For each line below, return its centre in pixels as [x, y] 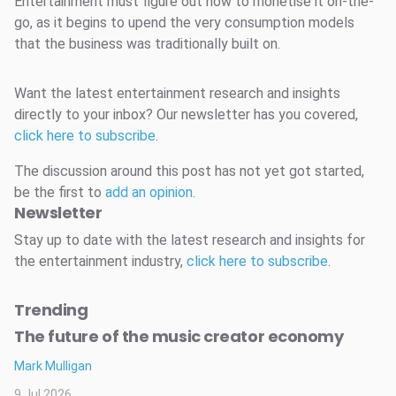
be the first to [60, 193]
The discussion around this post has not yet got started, [189, 171]
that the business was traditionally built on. [147, 44]
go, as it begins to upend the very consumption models [184, 23]
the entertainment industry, [100, 262]
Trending [51, 310]
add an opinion [149, 193]
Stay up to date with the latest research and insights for [190, 240]
